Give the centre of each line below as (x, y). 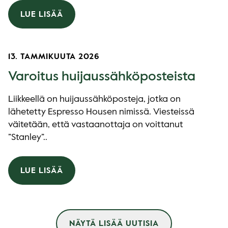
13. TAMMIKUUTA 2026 (54, 57)
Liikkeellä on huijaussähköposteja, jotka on (94, 99)
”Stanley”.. (28, 137)
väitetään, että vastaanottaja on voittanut (96, 125)
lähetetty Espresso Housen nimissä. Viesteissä (101, 112)
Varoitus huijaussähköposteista (102, 77)
